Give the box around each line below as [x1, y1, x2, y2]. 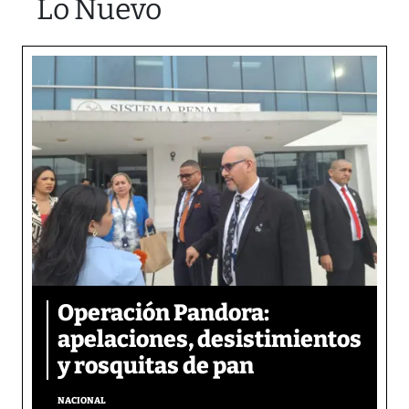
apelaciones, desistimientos [58, 326, 362, 354]
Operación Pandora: [58, 299, 269, 328]
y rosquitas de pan [58, 352, 254, 381]
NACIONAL [58, 395, 106, 407]
